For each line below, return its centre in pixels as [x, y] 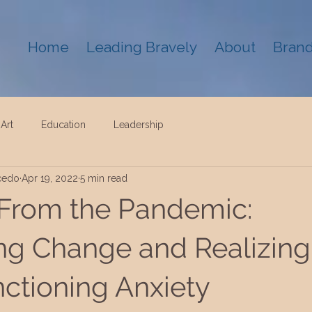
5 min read [104, 178]
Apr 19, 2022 [50, 178]
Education [63, 124]
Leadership [139, 124]
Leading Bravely [142, 47]
